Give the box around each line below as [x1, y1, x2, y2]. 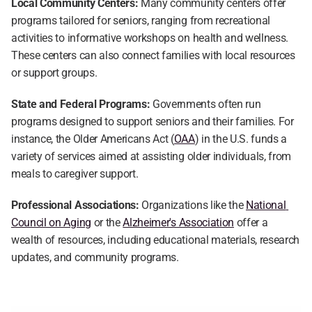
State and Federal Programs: [11, 97, 150, 111]
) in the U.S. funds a [194, 132, 288, 146]
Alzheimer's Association [123, 216, 234, 229]
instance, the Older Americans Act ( [11, 132, 174, 146]
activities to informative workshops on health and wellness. [11, 31, 289, 45]
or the [91, 216, 123, 229]
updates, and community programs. [11, 251, 179, 264]
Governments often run [150, 97, 261, 111]
